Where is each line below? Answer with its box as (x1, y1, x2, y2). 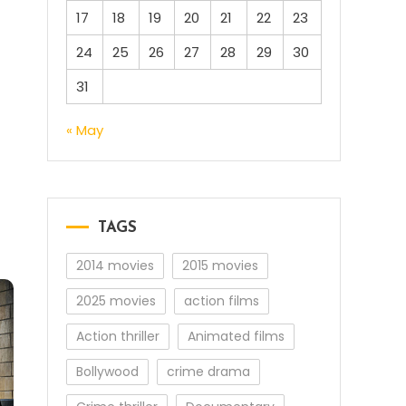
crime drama (167, 362, 250, 381)
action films (184, 292, 259, 310)
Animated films (188, 327, 285, 345)
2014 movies (76, 256, 154, 275)
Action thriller (76, 327, 159, 345)
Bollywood (76, 362, 139, 381)
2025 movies (76, 292, 156, 310)
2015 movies (182, 256, 258, 275)
